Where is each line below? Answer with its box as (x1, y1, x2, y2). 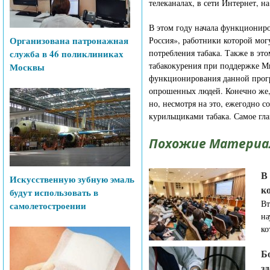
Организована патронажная (10, 34, 128, 47)
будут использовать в (10, 186, 98, 199)
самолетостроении (10, 199, 86, 212)
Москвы (10, 60, 45, 74)
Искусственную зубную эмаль (10, 172, 134, 186)
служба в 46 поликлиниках (10, 47, 124, 60)
